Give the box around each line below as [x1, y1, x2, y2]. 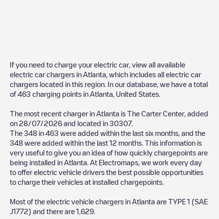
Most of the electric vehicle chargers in [10, 197, 132, 205]
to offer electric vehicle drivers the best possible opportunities [10, 168, 203, 175]
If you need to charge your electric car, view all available [10, 61, 185, 68]
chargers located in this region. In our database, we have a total [10, 80, 208, 88]
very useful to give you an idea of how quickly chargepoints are [10, 149, 208, 156]
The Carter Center [127, 109, 184, 117]
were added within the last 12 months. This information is [23, 139, 202, 146]
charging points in [31, 90, 90, 97]
